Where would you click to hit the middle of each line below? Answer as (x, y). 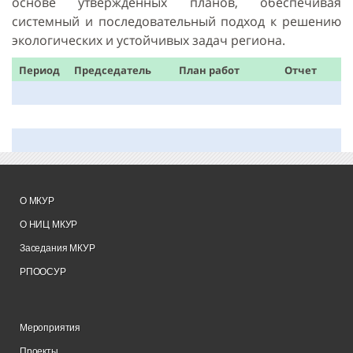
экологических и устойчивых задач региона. (149, 41)
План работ (209, 71)
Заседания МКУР (58, 249)
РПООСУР (43, 272)
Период (39, 71)
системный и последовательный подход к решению (176, 22)
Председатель (113, 71)
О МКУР (37, 201)
